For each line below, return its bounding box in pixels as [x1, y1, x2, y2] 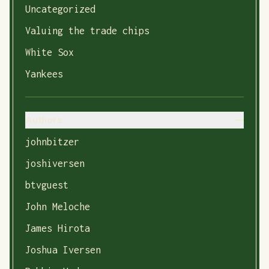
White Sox [25, 47, 74, 58]
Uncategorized [25, 4, 95, 14]
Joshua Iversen [25, 244, 101, 255]
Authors [25, 114, 62, 125]
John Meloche [25, 201, 90, 212]
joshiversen [25, 158, 85, 169]
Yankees [25, 68, 63, 79]
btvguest [25, 180, 68, 190]
